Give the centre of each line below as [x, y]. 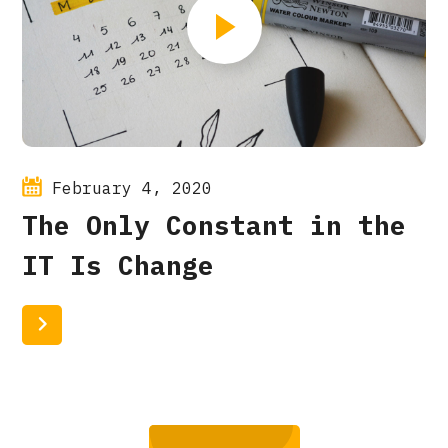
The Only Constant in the [214, 225]
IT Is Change [118, 265]
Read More [111, 325]
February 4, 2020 [132, 188]
